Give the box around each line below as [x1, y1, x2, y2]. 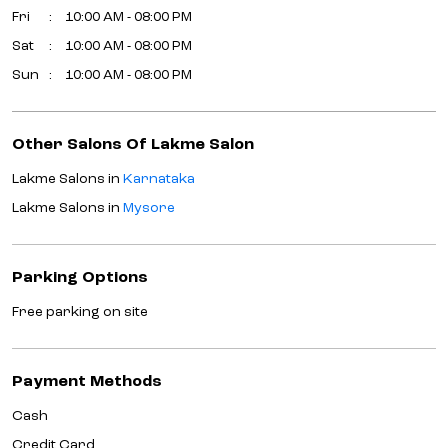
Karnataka [123, 171, 195, 186]
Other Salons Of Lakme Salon [12, 136, 254, 153]
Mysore [123, 200, 175, 215]
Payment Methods [12, 373, 162, 390]
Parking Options [12, 269, 148, 286]
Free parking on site [12, 304, 148, 319]
